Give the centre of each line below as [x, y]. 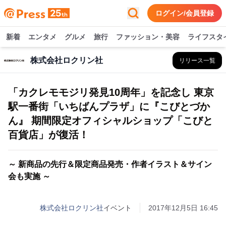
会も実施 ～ [29, 176]
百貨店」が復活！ [48, 135]
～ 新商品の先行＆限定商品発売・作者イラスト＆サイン [110, 164]
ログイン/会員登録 [185, 13]
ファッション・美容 [148, 37]
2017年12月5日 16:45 [183, 208]
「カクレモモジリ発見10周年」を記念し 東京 [111, 92]
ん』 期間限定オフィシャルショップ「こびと [110, 121]
